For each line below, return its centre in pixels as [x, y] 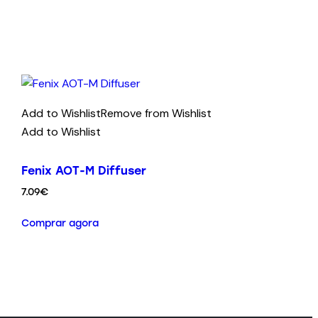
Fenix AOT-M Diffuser [83, 171]
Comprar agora [60, 223]
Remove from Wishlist [156, 114]
